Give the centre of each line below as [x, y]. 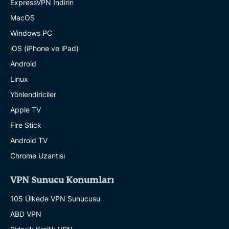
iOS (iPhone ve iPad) [44, 49]
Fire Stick [26, 125]
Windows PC [31, 33]
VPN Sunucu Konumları [62, 180]
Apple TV [26, 110]
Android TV [29, 141]
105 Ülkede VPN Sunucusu [55, 199]
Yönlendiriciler [33, 95]
